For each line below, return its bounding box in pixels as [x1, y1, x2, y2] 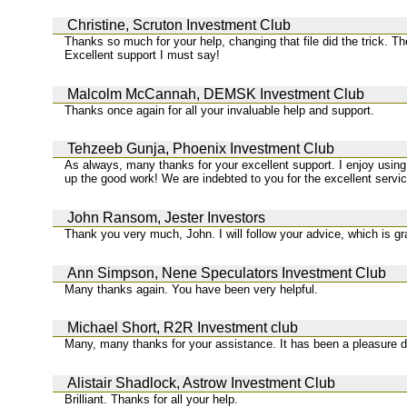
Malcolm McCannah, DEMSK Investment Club [67, 85, 364, 102]
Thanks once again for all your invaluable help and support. [65, 103, 375, 117]
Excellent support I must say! [65, 48, 221, 63]
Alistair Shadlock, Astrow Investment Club [67, 374, 335, 391]
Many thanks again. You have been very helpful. [65, 282, 319, 296]
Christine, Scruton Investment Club [67, 17, 291, 34]
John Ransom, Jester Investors [67, 209, 265, 225]
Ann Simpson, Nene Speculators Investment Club [67, 264, 386, 281]
